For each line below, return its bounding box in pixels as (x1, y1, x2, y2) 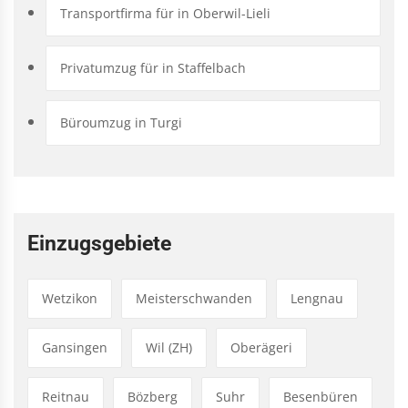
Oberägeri (230, 338, 292, 356)
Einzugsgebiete (27, 230, 171, 256)
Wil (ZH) (146, 338, 192, 356)
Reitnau (42, 387, 89, 405)
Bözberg (127, 387, 178, 405)
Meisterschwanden (136, 289, 252, 307)
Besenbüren (283, 387, 358, 405)
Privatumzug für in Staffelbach (60, 58, 246, 76)
